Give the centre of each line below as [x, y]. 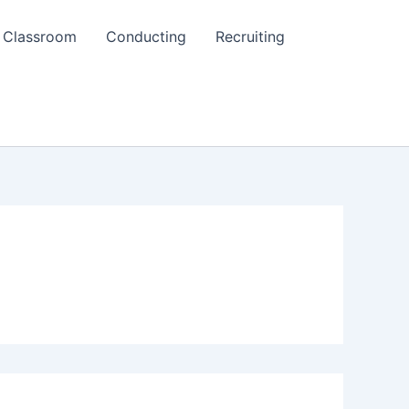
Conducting [146, 37]
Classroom [39, 37]
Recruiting [250, 37]
